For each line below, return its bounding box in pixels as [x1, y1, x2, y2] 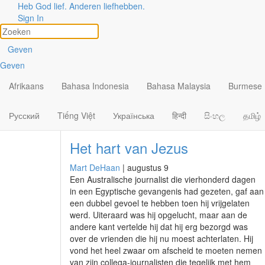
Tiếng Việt [57, 109, 95, 121]
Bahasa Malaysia [147, 80, 211, 92]
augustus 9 [127, 161, 169, 173]
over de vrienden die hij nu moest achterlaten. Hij [70, 232, 253, 244]
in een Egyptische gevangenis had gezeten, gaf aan [70, 185, 264, 197]
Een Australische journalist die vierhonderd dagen [70, 173, 256, 185]
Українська [113, 109, 154, 121]
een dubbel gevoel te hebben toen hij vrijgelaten [70, 197, 250, 209]
